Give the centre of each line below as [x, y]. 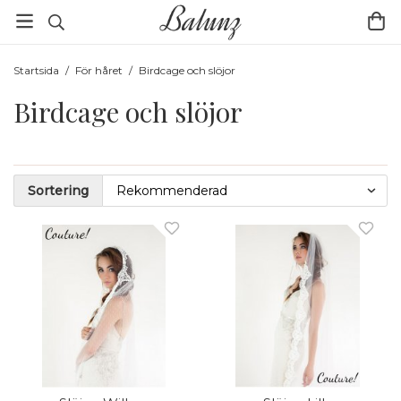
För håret [99, 70]
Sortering [58, 191]
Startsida [36, 70]
